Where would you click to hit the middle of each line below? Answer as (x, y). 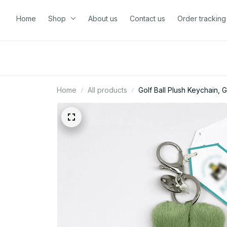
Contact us (147, 18)
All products (107, 90)
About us (103, 18)
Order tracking (202, 18)
